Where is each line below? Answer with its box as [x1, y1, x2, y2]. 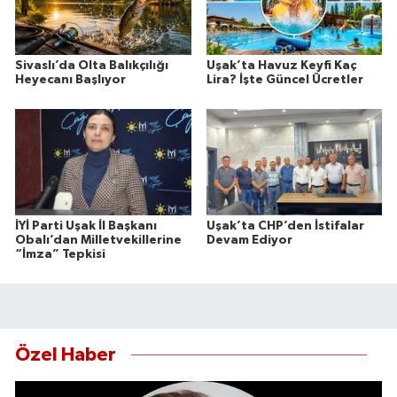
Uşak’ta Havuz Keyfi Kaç [206, 58, 356, 72]
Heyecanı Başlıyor [15, 73, 126, 86]
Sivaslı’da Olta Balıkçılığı [15, 58, 168, 72]
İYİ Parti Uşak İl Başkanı [15, 219, 157, 232]
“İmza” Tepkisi [15, 247, 105, 261]
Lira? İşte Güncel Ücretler [206, 73, 363, 86]
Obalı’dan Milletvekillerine [15, 233, 182, 246]
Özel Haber [15, 346, 116, 365]
